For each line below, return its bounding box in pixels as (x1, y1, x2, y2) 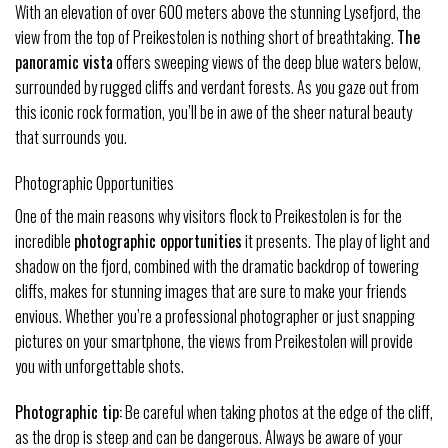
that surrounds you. (15, 125, 127, 150)
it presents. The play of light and (242, 229, 430, 254)
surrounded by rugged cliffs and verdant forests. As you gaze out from (15, 75, 419, 100)
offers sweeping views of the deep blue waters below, (113, 50, 421, 75)
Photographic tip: (15, 399, 122, 424)
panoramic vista (15, 50, 113, 75)
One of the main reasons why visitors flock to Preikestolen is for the (15, 204, 402, 229)
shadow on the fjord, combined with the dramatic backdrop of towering (15, 254, 419, 279)
